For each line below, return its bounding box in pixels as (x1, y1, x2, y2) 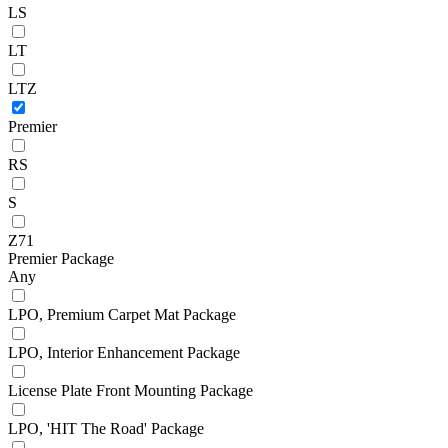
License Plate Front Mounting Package (8, 381, 253, 399)
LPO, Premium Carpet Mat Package (8, 305, 236, 323)
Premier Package (8, 249, 114, 267)
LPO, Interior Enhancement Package (8, 343, 240, 361)
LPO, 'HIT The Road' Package (8, 419, 204, 437)
